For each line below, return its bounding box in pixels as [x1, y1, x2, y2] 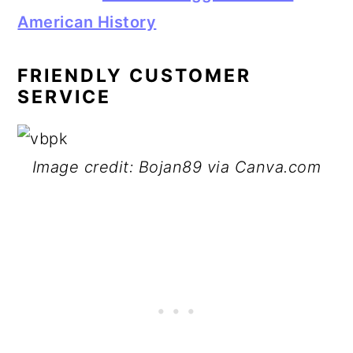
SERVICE [17, 86, 112, 108]
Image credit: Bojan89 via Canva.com [32, 158, 321, 176]
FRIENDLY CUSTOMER [17, 65, 252, 87]
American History [17, 13, 157, 32]
